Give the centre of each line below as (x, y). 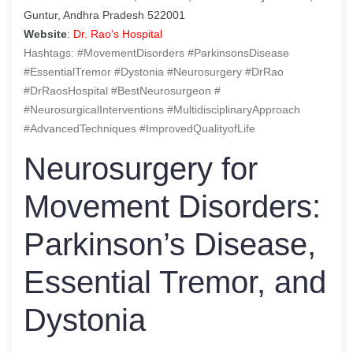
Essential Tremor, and (175, 282)
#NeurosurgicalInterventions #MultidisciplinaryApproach (162, 109)
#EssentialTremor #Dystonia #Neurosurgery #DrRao (154, 71)
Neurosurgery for (141, 168)
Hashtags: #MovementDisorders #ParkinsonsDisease (156, 52)
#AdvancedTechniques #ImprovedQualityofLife (139, 128)
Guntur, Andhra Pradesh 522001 (104, 15)
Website (45, 33)
